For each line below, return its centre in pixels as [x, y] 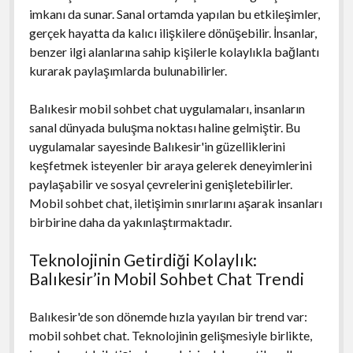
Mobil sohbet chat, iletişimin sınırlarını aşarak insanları [175, 203]
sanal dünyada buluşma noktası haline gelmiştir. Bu [164, 127]
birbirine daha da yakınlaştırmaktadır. [130, 221]
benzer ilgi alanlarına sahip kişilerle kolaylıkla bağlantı [174, 51]
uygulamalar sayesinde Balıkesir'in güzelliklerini [157, 146]
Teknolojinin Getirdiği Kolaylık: [143, 259]
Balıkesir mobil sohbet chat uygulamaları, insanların [167, 108]
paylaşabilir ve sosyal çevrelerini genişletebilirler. [160, 184]
